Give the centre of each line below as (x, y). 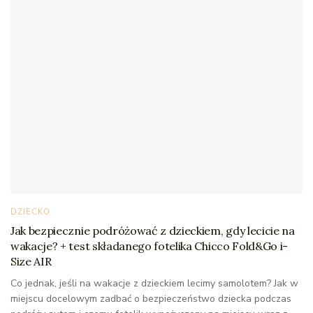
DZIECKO (30, 212)
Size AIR (31, 261)
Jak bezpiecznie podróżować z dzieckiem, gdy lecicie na (153, 230)
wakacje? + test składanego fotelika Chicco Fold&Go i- (150, 246)
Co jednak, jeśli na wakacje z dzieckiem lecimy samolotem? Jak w (154, 283)
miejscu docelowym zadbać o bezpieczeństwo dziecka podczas (151, 298)
